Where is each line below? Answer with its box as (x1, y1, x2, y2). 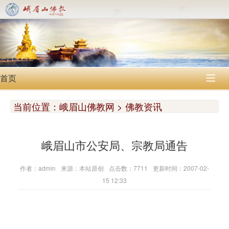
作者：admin (20, 163, 56, 172)
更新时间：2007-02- (153, 163, 209, 172)
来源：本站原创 (61, 163, 104, 172)
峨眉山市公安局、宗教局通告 (41, 136, 188, 153)
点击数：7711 (109, 163, 148, 172)
